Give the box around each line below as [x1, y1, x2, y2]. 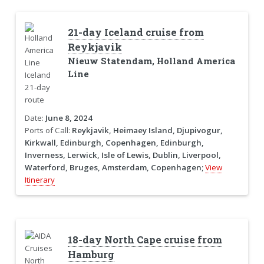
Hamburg [67, 247, 114, 261]
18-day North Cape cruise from [67, 233, 222, 246]
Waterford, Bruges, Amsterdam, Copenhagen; [24, 162, 203, 173]
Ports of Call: [24, 125, 72, 136]
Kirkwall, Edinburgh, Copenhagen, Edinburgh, [24, 137, 204, 148]
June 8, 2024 [45, 113, 93, 124]
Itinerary [24, 174, 55, 186]
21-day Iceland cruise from [67, 26, 204, 39]
